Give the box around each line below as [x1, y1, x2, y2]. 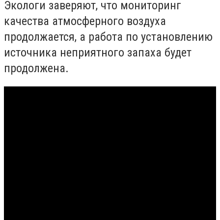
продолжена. [4, 61, 69, 75]
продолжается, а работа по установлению [4, 29, 213, 44]
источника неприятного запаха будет [4, 45, 192, 59]
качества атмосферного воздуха [4, 14, 166, 28]
